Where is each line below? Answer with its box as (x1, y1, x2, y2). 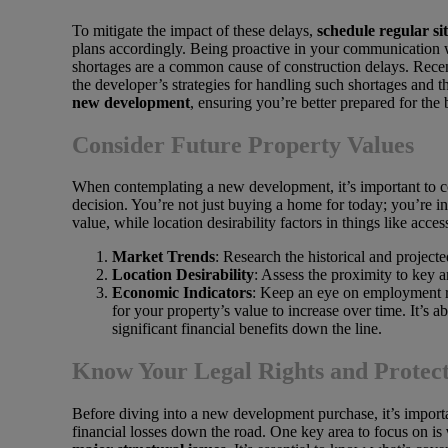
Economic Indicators (112, 284, 252, 302)
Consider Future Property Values (72, 131, 414, 158)
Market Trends (112, 248, 215, 266)
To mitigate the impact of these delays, (72, 21, 317, 39)
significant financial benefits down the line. (112, 320, 382, 338)
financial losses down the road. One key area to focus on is (72, 423, 446, 441)
